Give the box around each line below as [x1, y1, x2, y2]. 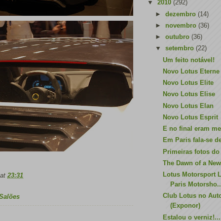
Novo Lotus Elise [163, 90, 216, 98]
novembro [165, 21, 198, 29]
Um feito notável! [163, 56, 215, 64]
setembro [165, 44, 196, 52]
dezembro [165, 10, 198, 18]
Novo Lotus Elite [163, 79, 214, 86]
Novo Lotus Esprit [163, 113, 219, 121]
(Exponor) [170, 202, 201, 210]
